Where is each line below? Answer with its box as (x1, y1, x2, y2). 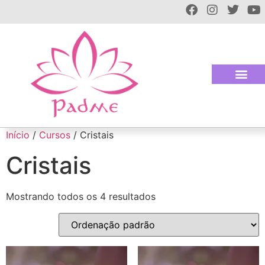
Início (6, 129, 30, 141)
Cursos (39, 129, 70, 141)
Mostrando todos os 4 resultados (6, 190, 156, 203)
